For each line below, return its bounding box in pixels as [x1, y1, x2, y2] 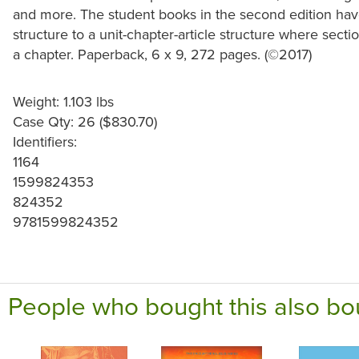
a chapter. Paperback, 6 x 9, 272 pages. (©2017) [13, 44, 312, 65]
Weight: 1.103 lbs [13, 91, 114, 112]
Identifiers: [13, 131, 77, 152]
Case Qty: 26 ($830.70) [13, 111, 157, 132]
